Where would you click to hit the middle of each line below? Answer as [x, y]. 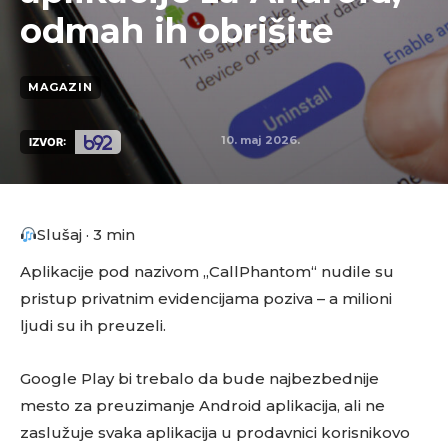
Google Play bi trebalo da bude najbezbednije [199, 378]
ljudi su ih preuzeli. [93, 325]
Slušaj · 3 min [86, 234]
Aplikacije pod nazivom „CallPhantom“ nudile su [207, 271]
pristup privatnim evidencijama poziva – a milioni [206, 298]
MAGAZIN [60, 86]
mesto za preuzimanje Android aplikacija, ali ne [202, 405]
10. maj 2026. [260, 139]
